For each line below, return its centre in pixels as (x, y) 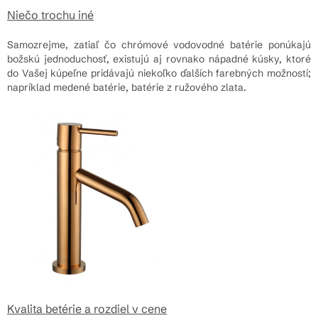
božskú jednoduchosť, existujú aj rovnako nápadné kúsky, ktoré (159, 59)
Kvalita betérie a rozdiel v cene (87, 308)
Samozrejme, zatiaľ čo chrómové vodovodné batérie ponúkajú (159, 44)
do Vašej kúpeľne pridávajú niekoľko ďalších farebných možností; (159, 73)
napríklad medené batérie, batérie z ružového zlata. (127, 87)
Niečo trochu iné (50, 15)
